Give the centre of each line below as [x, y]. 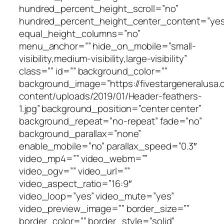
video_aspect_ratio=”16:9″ [75, 183]
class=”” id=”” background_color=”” [93, 71]
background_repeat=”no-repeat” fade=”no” [111, 121]
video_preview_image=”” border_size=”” [104, 208]
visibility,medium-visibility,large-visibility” [103, 58]
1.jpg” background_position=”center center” [110, 108]
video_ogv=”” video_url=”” [74, 171]
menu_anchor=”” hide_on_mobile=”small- [108, 46]
